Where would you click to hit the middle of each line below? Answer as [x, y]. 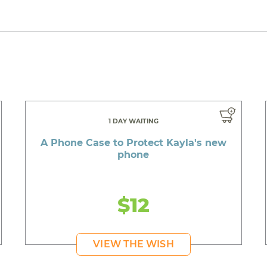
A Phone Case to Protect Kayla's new [133, 142]
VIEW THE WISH [133, 244]
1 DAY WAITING [133, 121]
